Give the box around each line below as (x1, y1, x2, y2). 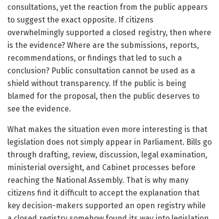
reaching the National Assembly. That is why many (7, 175, 189, 185)
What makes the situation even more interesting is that (7, 125, 207, 134)
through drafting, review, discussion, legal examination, (7, 150, 207, 159)
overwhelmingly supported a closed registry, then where (7, 28, 211, 37)
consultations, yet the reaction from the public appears (7, 2, 208, 12)
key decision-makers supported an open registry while (7, 201, 206, 210)
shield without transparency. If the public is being (7, 79, 186, 88)
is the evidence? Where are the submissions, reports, (7, 41, 199, 50)
